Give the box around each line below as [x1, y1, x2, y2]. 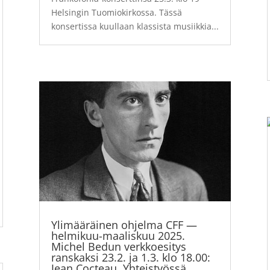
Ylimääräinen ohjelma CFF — [51, 217, 197, 232]
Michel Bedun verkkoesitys [51, 239, 186, 254]
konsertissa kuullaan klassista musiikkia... [51, 20, 219, 33]
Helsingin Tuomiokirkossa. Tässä [51, 7, 182, 19]
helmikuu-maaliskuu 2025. [51, 228, 185, 243]
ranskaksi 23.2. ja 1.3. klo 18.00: [51, 250, 210, 265]
